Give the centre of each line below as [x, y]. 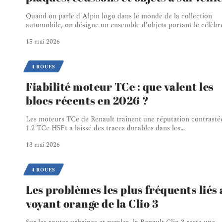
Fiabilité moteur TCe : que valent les [120, 86]
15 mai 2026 [43, 41]
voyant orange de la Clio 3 [92, 203]
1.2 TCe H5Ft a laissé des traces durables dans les [103, 128]
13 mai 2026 [43, 144]
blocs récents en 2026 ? [87, 100]
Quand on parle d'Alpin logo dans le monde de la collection [119, 16]
